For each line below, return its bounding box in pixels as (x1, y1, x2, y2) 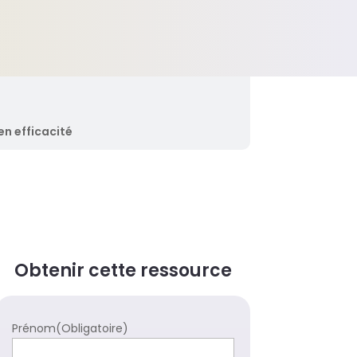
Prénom (11, 320, 56, 336)
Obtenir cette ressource (14, 257, 232, 283)
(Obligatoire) (55, 320, 128, 336)
